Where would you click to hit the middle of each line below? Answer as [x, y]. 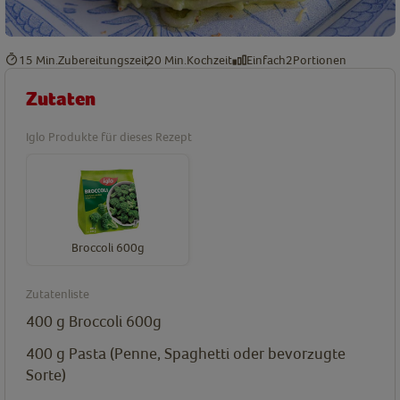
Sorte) [46, 375]
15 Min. [38, 59]
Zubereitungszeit [103, 59]
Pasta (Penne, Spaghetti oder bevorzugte [207, 354]
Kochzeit [209, 59]
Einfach [266, 59]
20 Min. [167, 59]
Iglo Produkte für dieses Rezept [109, 137]
